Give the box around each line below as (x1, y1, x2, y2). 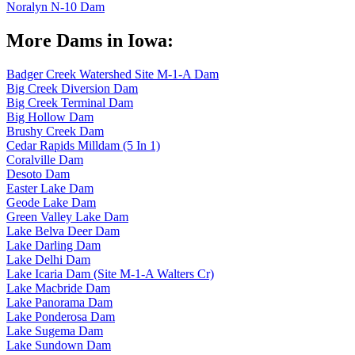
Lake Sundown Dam (6, 338, 111, 352)
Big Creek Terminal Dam (6, 95, 133, 109)
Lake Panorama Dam (6, 295, 113, 309)
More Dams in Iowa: (6, 30, 174, 52)
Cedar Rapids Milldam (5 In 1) (6, 138, 160, 152)
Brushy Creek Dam (6, 124, 104, 138)
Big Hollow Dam (6, 109, 94, 124)
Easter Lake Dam (6, 181, 94, 195)
